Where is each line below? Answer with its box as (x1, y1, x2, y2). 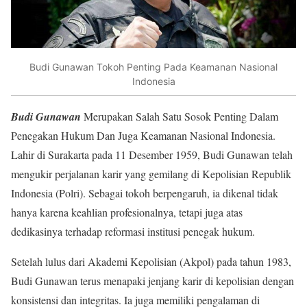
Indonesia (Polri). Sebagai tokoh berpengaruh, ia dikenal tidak (11, 186, 278, 201)
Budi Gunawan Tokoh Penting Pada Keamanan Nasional (29, 60, 278, 73)
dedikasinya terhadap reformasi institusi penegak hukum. (11, 224, 255, 239)
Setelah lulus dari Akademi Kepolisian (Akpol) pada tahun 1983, (11, 254, 291, 269)
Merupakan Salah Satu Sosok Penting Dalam (81, 109, 278, 124)
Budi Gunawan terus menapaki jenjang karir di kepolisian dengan (11, 273, 294, 288)
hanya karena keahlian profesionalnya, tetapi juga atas (11, 205, 243, 220)
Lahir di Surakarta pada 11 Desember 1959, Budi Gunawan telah (11, 147, 293, 162)
